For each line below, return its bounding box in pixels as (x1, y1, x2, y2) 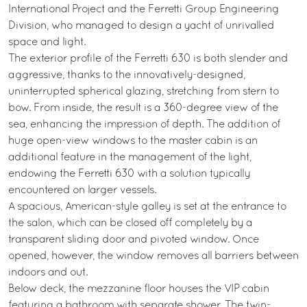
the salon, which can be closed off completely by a (8, 219, 252, 228)
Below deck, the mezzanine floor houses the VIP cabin (8, 284, 269, 294)
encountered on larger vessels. (8, 186, 156, 195)
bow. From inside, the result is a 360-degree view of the (8, 103, 278, 113)
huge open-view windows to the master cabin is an (8, 136, 258, 146)
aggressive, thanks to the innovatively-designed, (8, 71, 245, 80)
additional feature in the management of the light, (8, 153, 251, 162)
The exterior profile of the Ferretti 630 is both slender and (8, 54, 288, 64)
